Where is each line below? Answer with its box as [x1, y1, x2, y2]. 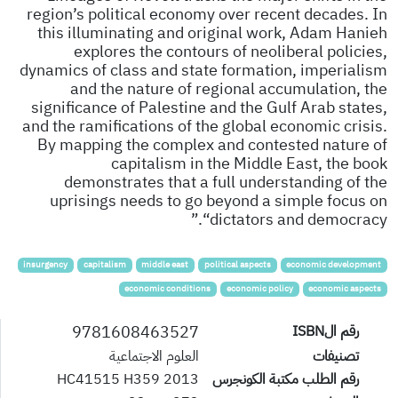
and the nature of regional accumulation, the [70, 76, 387, 101]
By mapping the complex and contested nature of [37, 132, 387, 157]
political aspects [203, 258, 271, 272]
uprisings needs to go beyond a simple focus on [50, 188, 387, 213]
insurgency [23, 258, 68, 272]
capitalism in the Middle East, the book [111, 151, 387, 176]
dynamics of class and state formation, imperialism [20, 58, 387, 83]
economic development [286, 258, 382, 272]
